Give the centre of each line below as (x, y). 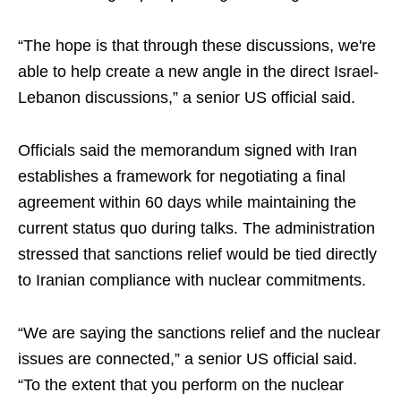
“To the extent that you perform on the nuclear (181, 385)
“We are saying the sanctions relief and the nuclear (199, 333)
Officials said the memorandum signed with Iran (188, 151)
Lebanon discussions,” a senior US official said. (187, 98)
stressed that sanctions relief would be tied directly (197, 255)
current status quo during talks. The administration (196, 229)
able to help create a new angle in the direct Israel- (198, 72)
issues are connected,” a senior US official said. (188, 359)
